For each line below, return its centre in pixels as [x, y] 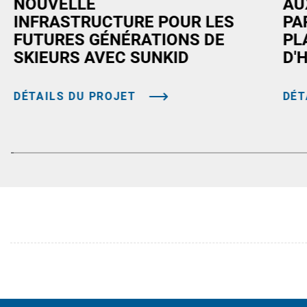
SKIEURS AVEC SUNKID [101, 57]
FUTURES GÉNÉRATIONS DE [119, 39]
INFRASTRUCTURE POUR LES [124, 22]
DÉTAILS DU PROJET [75, 96]
